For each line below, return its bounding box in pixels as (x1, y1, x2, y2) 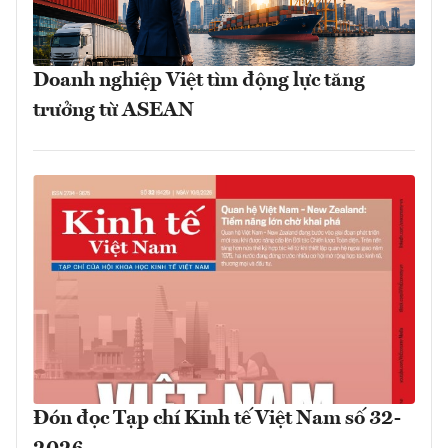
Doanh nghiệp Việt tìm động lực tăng (33, 70, 365, 91)
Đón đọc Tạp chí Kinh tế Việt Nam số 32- (33, 409, 401, 430)
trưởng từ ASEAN (33, 100, 194, 121)
